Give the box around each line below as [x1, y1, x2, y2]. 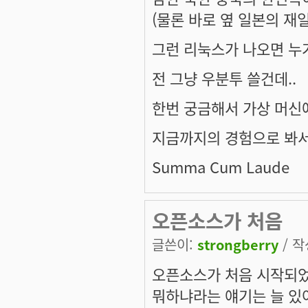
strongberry [197, 234, 278, 255]
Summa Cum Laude [152, 155, 289, 178]
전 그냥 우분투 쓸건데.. [152, 67, 296, 89]
